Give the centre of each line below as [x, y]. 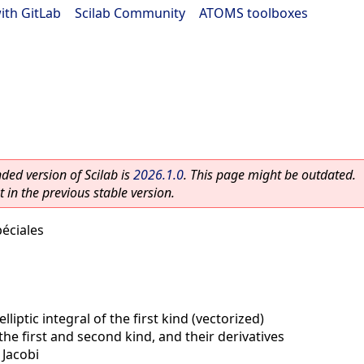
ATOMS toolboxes [253, 13]
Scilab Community [130, 13]
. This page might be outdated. [270, 175]
